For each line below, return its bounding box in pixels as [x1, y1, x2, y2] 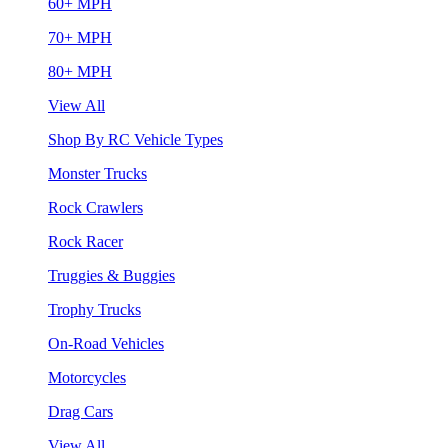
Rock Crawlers [48, 198, 143, 216]
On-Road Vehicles [48, 334, 164, 352]
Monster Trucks [48, 164, 147, 182]
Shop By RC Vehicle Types [48, 130, 223, 148]
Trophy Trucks [48, 300, 141, 318]
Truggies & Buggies [48, 266, 175, 284]
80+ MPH [48, 62, 112, 80]
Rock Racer [48, 232, 123, 250]
